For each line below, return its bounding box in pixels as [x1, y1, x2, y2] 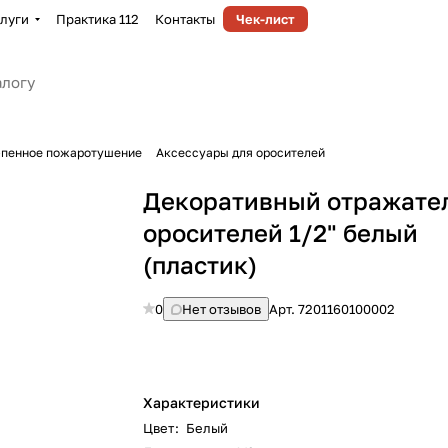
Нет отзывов [182, 301, 262, 317]
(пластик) [143, 250, 258, 279]
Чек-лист [236, 11, 295, 27]
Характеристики [143, 394, 261, 411]
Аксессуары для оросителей [156, 145, 325, 160]
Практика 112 [56, 11, 139, 27]
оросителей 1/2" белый [143, 218, 419, 247]
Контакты [155, 11, 215, 27]
